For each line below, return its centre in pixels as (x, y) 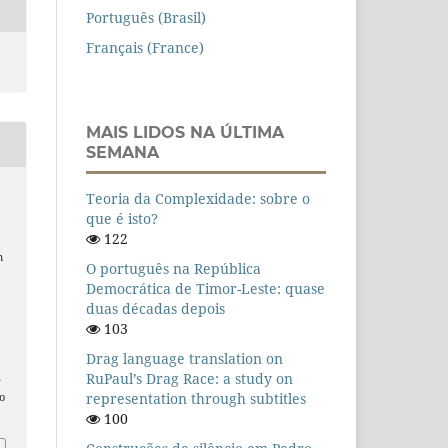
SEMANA (122, 153)
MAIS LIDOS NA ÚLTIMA (185, 133)
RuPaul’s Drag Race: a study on (189, 379)
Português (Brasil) (146, 18)
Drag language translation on (184, 359)
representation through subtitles (196, 399)
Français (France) (145, 48)
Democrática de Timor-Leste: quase (205, 289)
